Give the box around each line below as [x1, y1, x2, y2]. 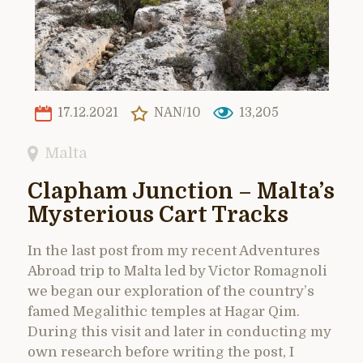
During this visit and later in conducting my [28, 323, 331, 340]
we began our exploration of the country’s [28, 283, 314, 299]
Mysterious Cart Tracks [28, 202, 288, 228]
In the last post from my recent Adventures [28, 242, 320, 258]
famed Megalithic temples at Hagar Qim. [28, 303, 300, 319]
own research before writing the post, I [28, 344, 294, 360]
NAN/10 [150, 105, 201, 120]
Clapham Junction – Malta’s [28, 178, 335, 204]
